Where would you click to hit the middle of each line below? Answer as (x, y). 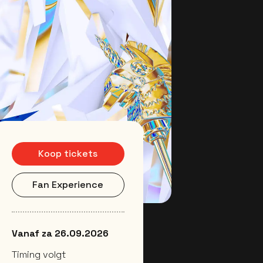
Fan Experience (68, 185)
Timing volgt (38, 255)
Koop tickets (68, 154)
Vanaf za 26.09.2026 (60, 234)
